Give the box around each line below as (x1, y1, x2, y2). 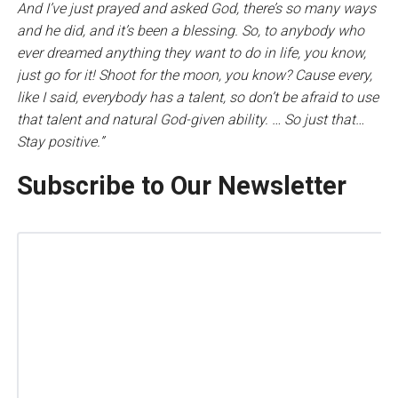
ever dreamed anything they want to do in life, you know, (16, 44, 366, 61)
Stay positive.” (16, 132, 104, 150)
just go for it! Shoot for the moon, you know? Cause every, (16, 66, 372, 84)
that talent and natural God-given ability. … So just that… (16, 110, 364, 128)
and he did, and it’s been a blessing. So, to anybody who (16, 21, 364, 39)
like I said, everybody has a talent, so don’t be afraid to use (16, 88, 378, 106)
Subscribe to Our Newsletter (16, 170, 346, 201)
